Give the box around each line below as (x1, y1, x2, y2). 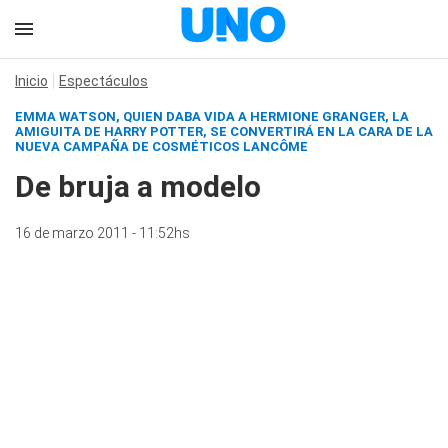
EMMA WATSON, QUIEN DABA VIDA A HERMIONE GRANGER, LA (15, 109, 409, 124)
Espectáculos (59, 73, 148, 89)
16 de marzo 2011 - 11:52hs (15, 225, 190, 241)
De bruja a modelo (15, 169, 261, 204)
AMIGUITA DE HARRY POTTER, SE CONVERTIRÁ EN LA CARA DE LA (15, 124, 433, 139)
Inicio (15, 73, 48, 89)
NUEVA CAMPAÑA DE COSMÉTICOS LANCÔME (15, 139, 308, 154)
